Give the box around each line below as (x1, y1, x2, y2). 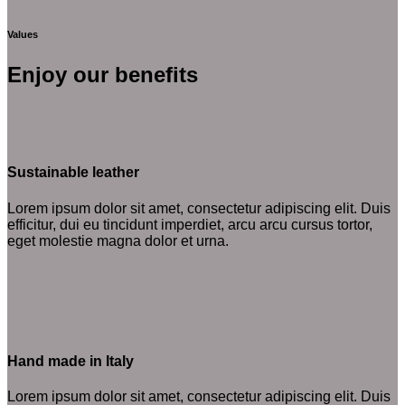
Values (7, 29, 38, 41)
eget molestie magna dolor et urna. (7, 232, 229, 249)
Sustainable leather (7, 165, 139, 181)
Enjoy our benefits (7, 62, 198, 88)
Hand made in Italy (7, 353, 134, 369)
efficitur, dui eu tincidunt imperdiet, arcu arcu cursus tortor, (7, 216, 372, 232)
